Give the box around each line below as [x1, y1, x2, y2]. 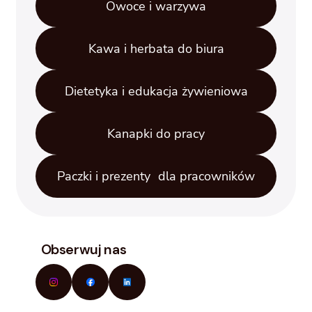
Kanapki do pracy [107, 125, 205, 142]
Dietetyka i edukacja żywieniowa [64, 82, 248, 100]
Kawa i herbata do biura [88, 40, 224, 57]
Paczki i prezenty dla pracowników [57, 167, 255, 185]
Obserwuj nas [40, 240, 127, 258]
